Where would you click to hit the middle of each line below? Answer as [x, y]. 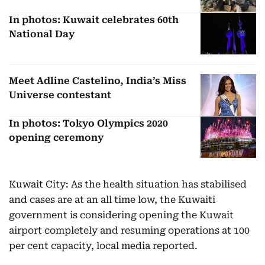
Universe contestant [60, 95]
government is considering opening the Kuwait [121, 215]
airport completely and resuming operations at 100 [129, 231]
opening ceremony [56, 137]
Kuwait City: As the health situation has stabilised [128, 185]
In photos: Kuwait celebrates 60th [94, 20]
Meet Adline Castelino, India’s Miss [98, 81]
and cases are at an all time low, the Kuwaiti [112, 200]
